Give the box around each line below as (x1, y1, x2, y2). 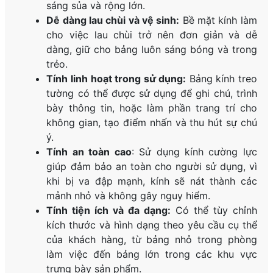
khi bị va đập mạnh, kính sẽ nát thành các (46, 174, 257, 187)
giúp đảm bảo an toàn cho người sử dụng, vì (46, 160, 257, 172)
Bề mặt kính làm (179, 13, 257, 26)
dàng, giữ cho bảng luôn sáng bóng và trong (46, 43, 257, 55)
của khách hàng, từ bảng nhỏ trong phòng (46, 233, 257, 246)
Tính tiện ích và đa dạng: (46, 204, 171, 216)
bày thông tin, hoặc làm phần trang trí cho (46, 101, 257, 114)
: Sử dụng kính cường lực (131, 145, 257, 158)
